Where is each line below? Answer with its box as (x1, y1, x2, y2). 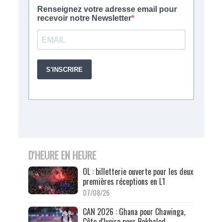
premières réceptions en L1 (82, 175, 165, 187)
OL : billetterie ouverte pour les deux (82, 165, 193, 177)
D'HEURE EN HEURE (28, 147, 96, 163)
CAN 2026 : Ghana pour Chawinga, (82, 205, 185, 218)
